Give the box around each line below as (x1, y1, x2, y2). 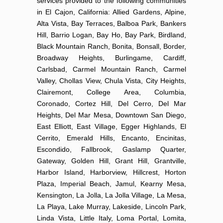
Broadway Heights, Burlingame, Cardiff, (37, 53, 186, 62)
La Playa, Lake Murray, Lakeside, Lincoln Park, (37, 202, 186, 211)
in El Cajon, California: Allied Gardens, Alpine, (37, 7, 186, 16)
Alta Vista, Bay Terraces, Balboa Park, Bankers (37, 19, 186, 27)
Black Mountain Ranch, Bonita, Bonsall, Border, (37, 42, 186, 50)
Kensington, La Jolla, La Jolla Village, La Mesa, (37, 191, 186, 199)
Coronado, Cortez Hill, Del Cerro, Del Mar (37, 99, 186, 108)
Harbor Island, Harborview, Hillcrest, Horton (37, 168, 186, 176)
